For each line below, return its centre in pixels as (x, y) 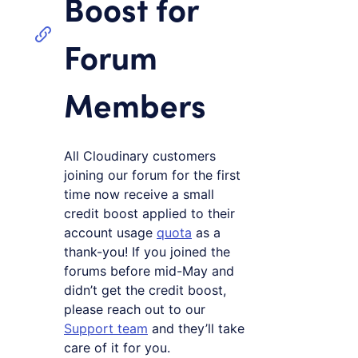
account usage (110, 232)
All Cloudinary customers (140, 155)
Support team (106, 328)
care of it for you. (117, 347)
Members (135, 103)
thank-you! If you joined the (147, 251)
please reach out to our (135, 309)
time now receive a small (139, 194)
